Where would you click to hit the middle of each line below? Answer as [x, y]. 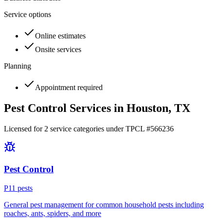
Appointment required [69, 88]
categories [88, 129]
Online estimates [60, 36]
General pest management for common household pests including [104, 204]
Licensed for [24, 129]
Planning [18, 66]
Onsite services [58, 50]
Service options [27, 15]
